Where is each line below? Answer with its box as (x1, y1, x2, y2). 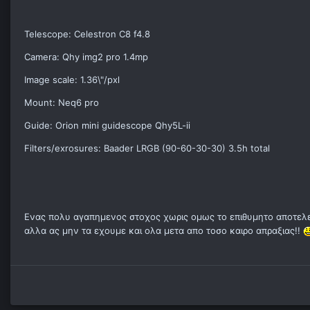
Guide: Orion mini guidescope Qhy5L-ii (24, 120, 190, 131)
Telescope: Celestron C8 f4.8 (24, 28, 150, 40)
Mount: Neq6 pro (24, 97, 99, 109)
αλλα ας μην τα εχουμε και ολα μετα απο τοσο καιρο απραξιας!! (24, 225, 303, 237)
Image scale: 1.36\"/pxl (24, 74, 120, 86)
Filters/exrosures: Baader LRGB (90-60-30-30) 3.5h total (24, 143, 270, 154)
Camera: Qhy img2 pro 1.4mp (24, 51, 148, 63)
